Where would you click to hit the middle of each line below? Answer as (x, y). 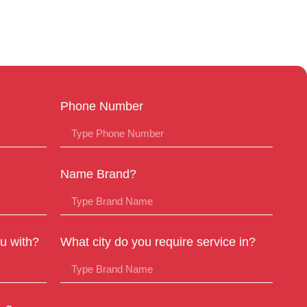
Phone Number (102, 106)
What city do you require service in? (158, 242)
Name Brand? (99, 174)
